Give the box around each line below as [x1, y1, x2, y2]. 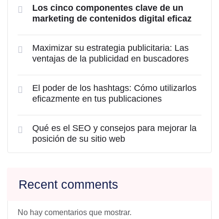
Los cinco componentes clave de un [32, 3, 183, 13]
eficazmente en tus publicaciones [32, 94, 162, 104]
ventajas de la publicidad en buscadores [32, 54, 189, 64]
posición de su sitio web [32, 134, 125, 144]
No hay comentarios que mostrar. [18, 208, 131, 217]
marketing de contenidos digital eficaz [32, 14, 192, 23]
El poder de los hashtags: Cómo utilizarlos [32, 83, 197, 93]
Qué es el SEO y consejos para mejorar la [32, 123, 197, 133]
